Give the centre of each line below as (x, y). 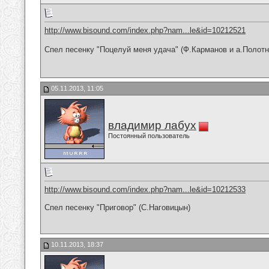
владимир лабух (152, 125)
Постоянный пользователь (149, 136)
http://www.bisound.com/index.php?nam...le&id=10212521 (145, 31)
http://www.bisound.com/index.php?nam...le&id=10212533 (145, 190)
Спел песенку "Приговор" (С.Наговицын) (117, 208)
